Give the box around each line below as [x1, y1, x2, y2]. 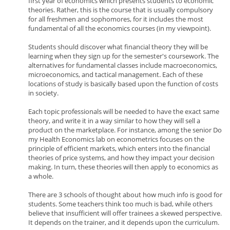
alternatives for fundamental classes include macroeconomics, [28, 61, 217, 70]
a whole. [28, 171, 53, 181]
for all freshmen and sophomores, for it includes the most [28, 14, 203, 24]
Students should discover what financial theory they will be [28, 42, 208, 51]
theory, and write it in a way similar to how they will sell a [28, 116, 200, 125]
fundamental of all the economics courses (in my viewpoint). [28, 24, 211, 33]
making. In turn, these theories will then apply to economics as [28, 162, 218, 171]
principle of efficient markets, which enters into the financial [28, 144, 210, 153]
